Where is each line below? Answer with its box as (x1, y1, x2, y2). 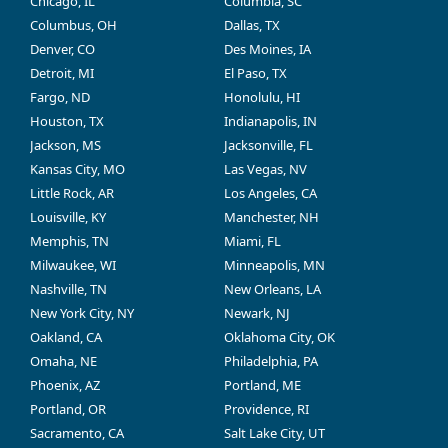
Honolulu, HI (224, 87, 300, 106)
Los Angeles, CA (224, 183, 317, 202)
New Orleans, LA (224, 279, 321, 298)
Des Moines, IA (224, 39, 311, 58)
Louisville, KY (30, 207, 106, 226)
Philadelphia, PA (224, 351, 318, 370)
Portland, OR (30, 399, 106, 418)
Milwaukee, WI (30, 255, 116, 274)
